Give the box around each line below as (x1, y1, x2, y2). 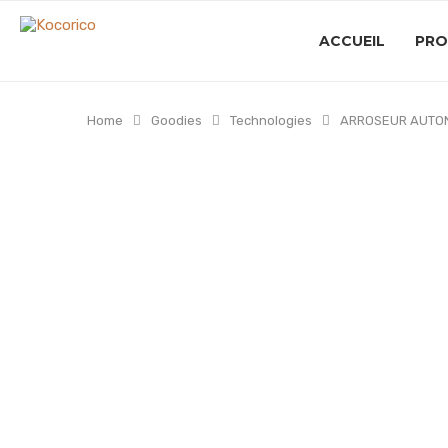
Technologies (230, 113, 312, 128)
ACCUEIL (319, 32, 385, 50)
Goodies (151, 113, 202, 128)
